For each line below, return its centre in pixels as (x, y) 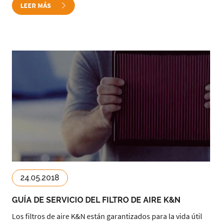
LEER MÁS (36, 5)
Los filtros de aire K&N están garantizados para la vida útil (107, 216)
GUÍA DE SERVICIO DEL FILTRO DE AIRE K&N (96, 200)
